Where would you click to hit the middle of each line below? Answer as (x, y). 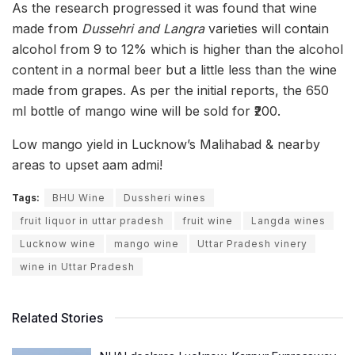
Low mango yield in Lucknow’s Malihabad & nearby (166, 145)
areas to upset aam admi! (87, 165)
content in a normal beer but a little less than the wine (174, 70)
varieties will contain (267, 29)
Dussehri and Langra (143, 29)
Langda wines (288, 221)
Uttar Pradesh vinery (252, 244)
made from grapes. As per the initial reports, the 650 (170, 91)
